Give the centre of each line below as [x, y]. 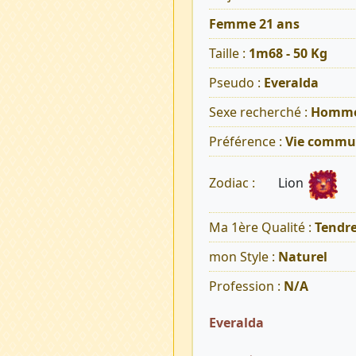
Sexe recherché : [259, 112]
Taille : [228, 54]
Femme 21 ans [254, 24]
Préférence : [247, 142]
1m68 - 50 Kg [288, 54]
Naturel [302, 257]
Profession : [246, 286]
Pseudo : [236, 83]
